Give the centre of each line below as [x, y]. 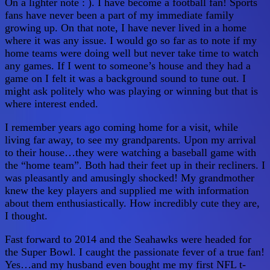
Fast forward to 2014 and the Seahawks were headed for [128, 240]
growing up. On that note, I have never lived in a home [126, 28]
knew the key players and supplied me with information [127, 191]
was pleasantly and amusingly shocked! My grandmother [130, 178]
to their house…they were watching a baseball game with [130, 153]
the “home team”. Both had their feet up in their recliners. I [135, 165]
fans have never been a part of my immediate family [119, 15]
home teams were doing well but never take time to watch [132, 53]
